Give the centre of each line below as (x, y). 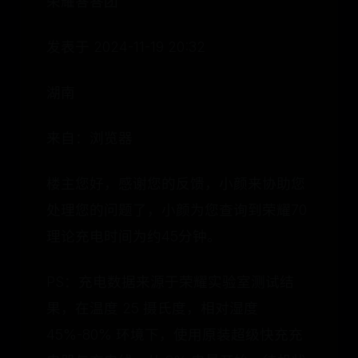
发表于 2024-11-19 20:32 (126, 47)
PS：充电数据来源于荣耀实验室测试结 (170, 282)
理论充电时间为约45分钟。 (134, 236)
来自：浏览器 (89, 138)
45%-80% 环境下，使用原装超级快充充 (175, 334)
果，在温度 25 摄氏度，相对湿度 (152, 308)
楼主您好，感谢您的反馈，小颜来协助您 (176, 183)
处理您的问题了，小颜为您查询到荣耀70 (177, 210)
